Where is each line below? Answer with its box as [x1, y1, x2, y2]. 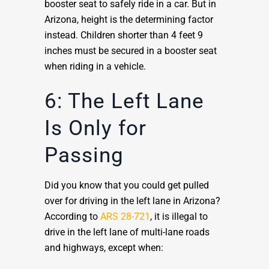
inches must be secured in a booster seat [44, 45, 217, 57]
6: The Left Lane [44, 89, 204, 114]
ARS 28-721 [100, 211, 150, 223]
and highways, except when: [44, 242, 163, 254]
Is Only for [44, 116, 147, 141]
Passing [44, 143, 124, 168]
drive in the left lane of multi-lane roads [44, 226, 210, 238]
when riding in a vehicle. [44, 61, 148, 73]
